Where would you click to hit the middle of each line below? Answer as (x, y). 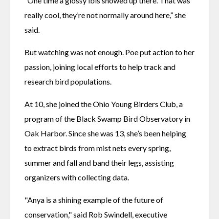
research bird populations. (69, 82)
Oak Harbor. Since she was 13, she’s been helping (105, 133)
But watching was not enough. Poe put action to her (109, 52)
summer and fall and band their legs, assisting (99, 163)
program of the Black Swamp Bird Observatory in (107, 119)
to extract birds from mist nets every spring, (98, 148)
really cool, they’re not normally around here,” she (105, 15)
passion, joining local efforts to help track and (100, 67)
